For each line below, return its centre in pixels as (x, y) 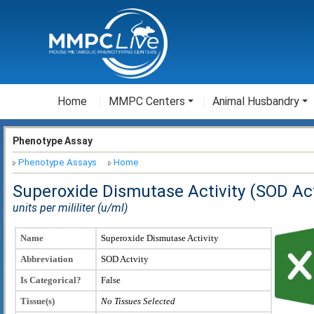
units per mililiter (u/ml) (70, 207)
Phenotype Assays (57, 163)
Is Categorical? (51, 280)
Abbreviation (47, 259)
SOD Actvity (125, 259)
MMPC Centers (147, 101)
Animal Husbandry (256, 101)
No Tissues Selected (138, 301)
